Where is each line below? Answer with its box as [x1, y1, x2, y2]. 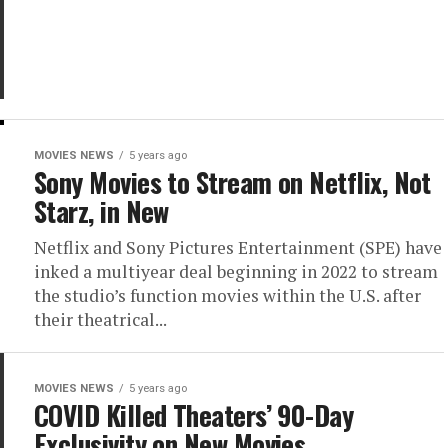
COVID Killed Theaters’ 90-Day [34, 395, 354, 435]
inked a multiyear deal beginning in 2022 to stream [34, 260, 438, 283]
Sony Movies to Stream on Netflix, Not [34, 162, 431, 202]
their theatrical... [34, 308, 167, 331]
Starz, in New [34, 191, 169, 231]
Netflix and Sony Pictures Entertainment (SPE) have [34, 236, 442, 259]
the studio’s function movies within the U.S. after [34, 284, 421, 307]
